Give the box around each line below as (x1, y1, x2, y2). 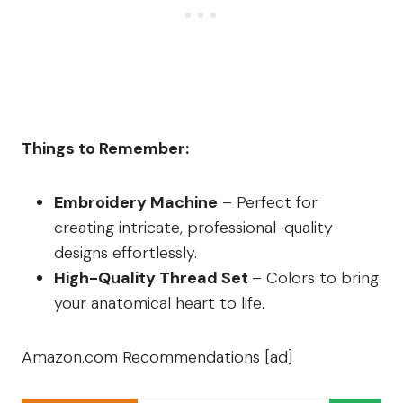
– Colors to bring (252, 267, 379, 290)
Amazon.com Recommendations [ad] (22, 346, 292, 369)
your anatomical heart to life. (54, 292, 264, 315)
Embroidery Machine (54, 192, 218, 214)
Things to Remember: (22, 138, 189, 160)
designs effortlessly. (54, 242, 197, 264)
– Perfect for (218, 192, 318, 214)
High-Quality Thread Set (54, 267, 252, 290)
